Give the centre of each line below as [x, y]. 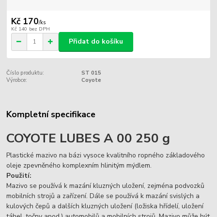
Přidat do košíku [96, 42]
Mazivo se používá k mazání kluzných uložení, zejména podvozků [106, 186]
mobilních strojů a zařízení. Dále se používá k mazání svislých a [103, 196]
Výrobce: [17, 80]
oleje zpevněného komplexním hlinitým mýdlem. [79, 165]
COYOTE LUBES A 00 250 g [88, 138]
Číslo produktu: [25, 73]
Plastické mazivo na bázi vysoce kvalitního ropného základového [106, 155]
